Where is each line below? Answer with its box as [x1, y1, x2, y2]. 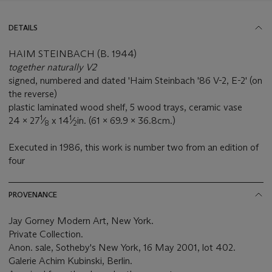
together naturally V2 [8, 61, 97, 73]
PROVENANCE [8, 189, 57, 199]
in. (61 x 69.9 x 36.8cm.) [77, 114, 175, 126]
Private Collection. [8, 228, 86, 240]
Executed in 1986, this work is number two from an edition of [8, 141, 259, 153]
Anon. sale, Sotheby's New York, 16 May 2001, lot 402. [8, 241, 236, 253]
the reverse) [8, 87, 57, 100]
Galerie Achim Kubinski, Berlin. [8, 254, 135, 267]
